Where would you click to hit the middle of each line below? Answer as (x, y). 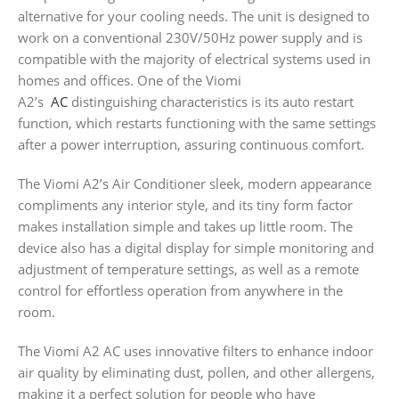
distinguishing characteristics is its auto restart (212, 101)
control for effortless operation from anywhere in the (180, 290)
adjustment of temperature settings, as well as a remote (188, 269)
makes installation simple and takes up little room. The (185, 226)
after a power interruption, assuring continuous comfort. (191, 144)
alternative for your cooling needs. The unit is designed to (194, 16)
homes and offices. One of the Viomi (130, 80)
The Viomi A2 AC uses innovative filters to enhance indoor (195, 350)
